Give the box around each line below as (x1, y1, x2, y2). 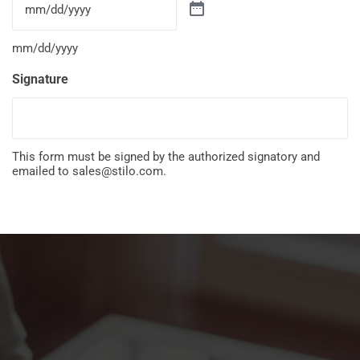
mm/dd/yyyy (12, 41, 78, 55)
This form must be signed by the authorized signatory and (12, 149, 320, 164)
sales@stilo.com (72, 164, 163, 178)
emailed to (12, 164, 72, 178)
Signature (12, 72, 68, 87)
